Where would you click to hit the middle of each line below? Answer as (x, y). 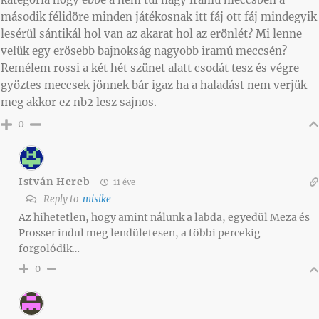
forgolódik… (49, 248)
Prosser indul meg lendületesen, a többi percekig (140, 232)
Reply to (62, 199)
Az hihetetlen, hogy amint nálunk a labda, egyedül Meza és (164, 217)
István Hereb (54, 182)
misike (97, 199)
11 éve (124, 182)
